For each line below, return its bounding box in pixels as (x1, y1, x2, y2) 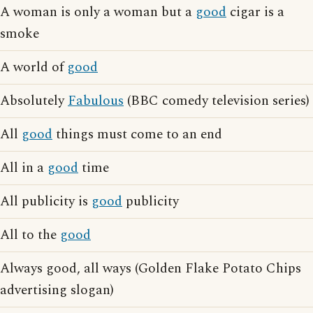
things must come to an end (52, 124, 222, 145)
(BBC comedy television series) (124, 91, 310, 111)
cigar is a (226, 2, 284, 22)
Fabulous (68, 91, 124, 111)
